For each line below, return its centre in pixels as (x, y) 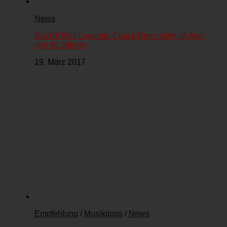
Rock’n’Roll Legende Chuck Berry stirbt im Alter (120, 36)
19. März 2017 (60, 62)
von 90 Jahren (60, 45)
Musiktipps (103, 214)
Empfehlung (56, 214)
